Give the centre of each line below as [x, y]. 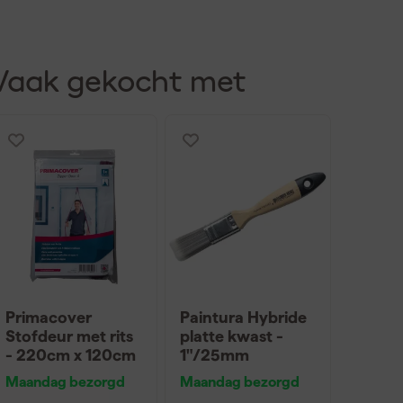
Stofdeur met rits [70, 336]
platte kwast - [231, 336]
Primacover [49, 317]
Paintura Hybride [243, 317]
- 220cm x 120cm [71, 354]
